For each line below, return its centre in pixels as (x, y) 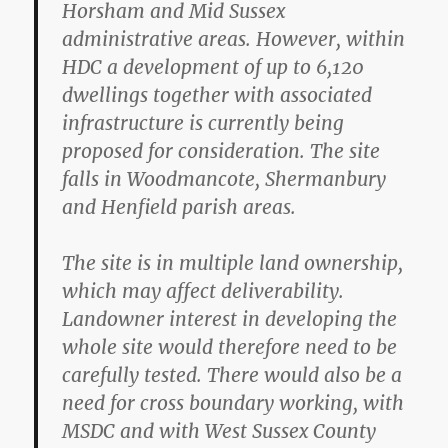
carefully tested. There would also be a (232, 374)
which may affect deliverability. (203, 290)
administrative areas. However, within (234, 38)
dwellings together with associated (217, 94)
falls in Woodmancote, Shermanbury (224, 178)
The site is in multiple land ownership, (233, 262)
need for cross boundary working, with (233, 402)
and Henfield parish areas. (179, 206)
